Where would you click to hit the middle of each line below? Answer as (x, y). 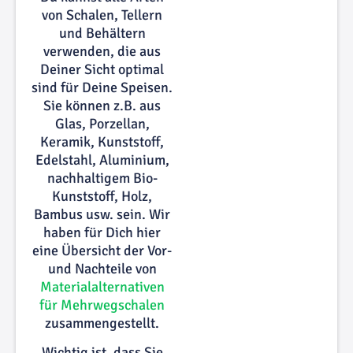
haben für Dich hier (102, 232)
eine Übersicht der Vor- (102, 250)
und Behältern (102, 33)
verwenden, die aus (102, 51)
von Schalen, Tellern (102, 15)
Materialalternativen (102, 286)
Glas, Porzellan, (102, 123)
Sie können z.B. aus (102, 105)
